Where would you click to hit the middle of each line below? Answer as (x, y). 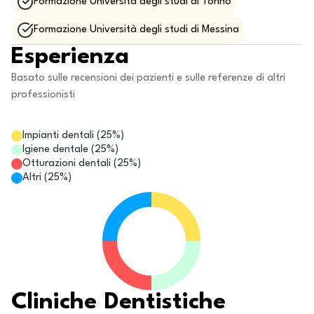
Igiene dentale (55, 150)
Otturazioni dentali (67, 164)
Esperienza (70, 57)
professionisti (43, 95)
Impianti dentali (58, 136)
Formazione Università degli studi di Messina (136, 30)
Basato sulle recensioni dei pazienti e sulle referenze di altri (148, 78)
